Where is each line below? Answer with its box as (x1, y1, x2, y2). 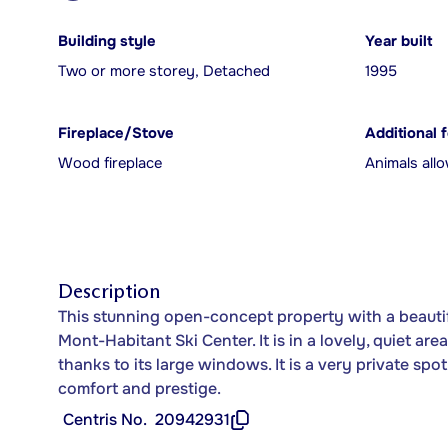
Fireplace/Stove (58, 124, 174, 143)
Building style (58, 32, 156, 51)
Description (58, 279, 160, 303)
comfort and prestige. (58, 378, 221, 399)
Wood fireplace (58, 154, 162, 173)
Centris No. (63, 409, 147, 430)
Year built (365, 32, 432, 51)
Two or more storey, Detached (58, 62, 270, 81)
